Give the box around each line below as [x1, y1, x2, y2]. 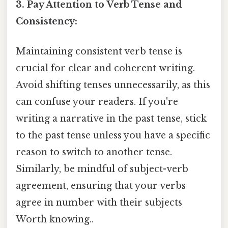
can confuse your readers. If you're [16, 96, 178, 107]
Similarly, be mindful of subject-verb [16, 163, 188, 175]
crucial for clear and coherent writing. [16, 62, 195, 74]
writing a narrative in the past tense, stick [16, 112, 207, 124]
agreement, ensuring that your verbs [16, 180, 186, 191]
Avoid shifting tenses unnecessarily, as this [16, 79, 210, 91]
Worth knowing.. [16, 213, 94, 225]
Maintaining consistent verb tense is [16, 45, 182, 57]
